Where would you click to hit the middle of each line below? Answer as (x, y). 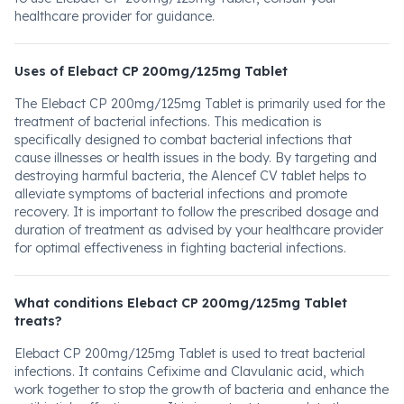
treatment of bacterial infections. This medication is (168, 122)
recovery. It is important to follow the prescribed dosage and (197, 212)
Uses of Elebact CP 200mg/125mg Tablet (151, 71)
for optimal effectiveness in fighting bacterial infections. (180, 248)
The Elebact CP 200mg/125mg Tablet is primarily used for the (200, 104)
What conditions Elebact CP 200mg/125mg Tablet (181, 303)
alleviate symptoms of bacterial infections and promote (181, 194)
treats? (38, 321)
